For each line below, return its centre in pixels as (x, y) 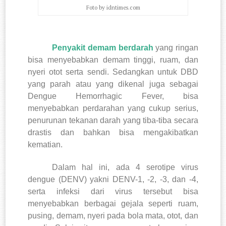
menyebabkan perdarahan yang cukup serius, (113, 108)
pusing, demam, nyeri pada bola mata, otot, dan (113, 215)
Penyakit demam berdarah (103, 47)
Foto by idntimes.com (113, 7)
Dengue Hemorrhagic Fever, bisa (113, 96)
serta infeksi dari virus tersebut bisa (113, 191)
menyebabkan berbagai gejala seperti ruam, (113, 203)
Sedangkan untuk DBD (155, 72)
